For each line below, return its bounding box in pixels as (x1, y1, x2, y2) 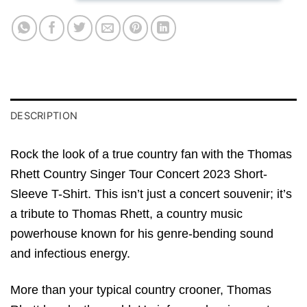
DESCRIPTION (10, 110, 78, 122)
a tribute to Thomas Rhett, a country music (10, 207, 243, 221)
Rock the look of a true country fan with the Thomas (10, 147, 292, 162)
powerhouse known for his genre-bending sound (10, 227, 273, 241)
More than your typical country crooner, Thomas (10, 282, 271, 297)
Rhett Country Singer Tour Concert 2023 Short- (10, 167, 267, 182)
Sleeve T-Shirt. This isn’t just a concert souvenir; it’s (10, 187, 292, 201)
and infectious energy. (10, 247, 130, 261)
